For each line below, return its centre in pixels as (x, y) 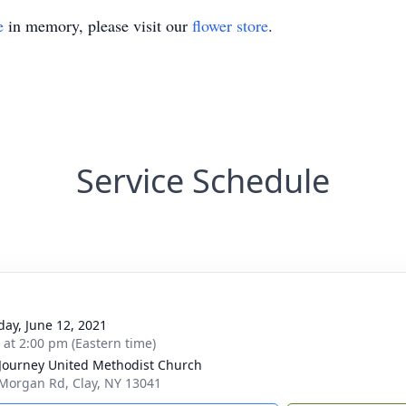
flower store (230, 25)
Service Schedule (203, 181)
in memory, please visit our (98, 25)
